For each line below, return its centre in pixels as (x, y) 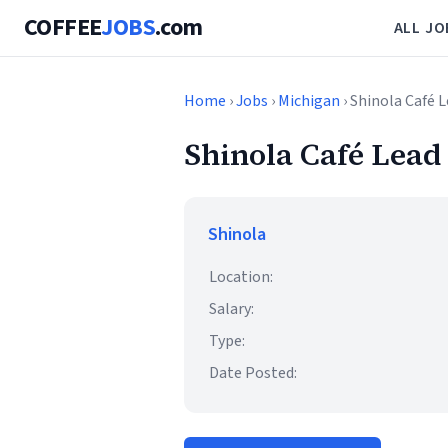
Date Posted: (253, 373)
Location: (241, 277)
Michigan (309, 101)
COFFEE (63, 27)
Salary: (231, 309)
